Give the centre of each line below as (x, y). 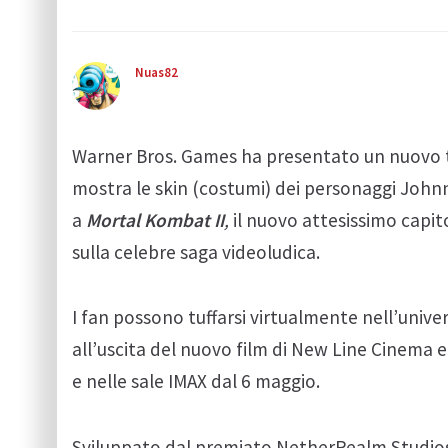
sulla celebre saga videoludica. (196, 251)
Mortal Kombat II (155, 219)
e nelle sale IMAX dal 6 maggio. (198, 381)
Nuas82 (156, 72)
